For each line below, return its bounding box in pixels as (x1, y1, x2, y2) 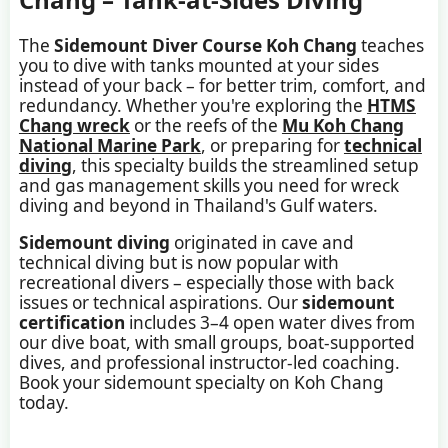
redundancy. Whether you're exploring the (18, 93, 367, 117)
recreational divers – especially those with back (18, 271, 394, 295)
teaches (356, 33, 424, 57)
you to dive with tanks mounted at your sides (18, 53, 379, 77)
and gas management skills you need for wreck (18, 173, 399, 197)
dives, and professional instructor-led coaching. (18, 351, 400, 375)
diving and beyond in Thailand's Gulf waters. (18, 193, 378, 217)
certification (18, 311, 125, 335)
